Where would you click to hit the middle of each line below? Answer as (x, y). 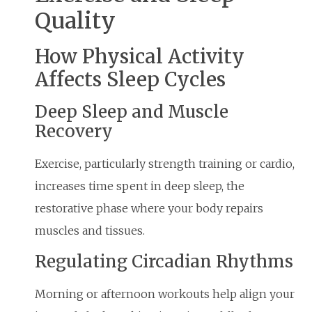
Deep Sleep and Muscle (132, 112)
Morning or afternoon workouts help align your (165, 294)
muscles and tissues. (90, 231)
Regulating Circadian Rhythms (164, 261)
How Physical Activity (140, 57)
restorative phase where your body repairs (149, 209)
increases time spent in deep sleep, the (140, 186)
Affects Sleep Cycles (130, 80)
